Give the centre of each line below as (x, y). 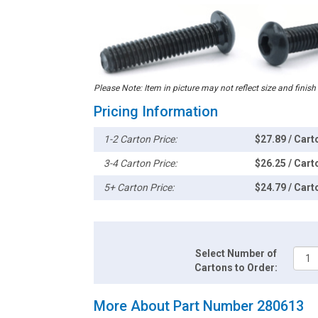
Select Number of (236, 253)
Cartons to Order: (236, 267)
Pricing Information (156, 111)
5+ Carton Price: (139, 187)
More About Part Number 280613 (199, 306)
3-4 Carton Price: (141, 163)
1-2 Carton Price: (141, 139)
